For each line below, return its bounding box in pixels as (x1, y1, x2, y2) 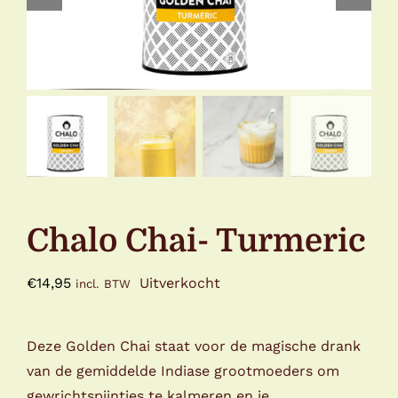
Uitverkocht (139, 275, 220, 292)
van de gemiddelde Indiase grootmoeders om (27, 362, 339, 380)
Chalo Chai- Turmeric (27, 223, 366, 260)
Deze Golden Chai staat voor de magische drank (27, 338, 361, 355)
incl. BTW (76, 277, 131, 291)
